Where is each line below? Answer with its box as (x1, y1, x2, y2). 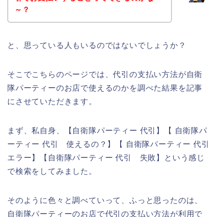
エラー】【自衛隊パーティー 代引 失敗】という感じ (7, 153, 205, 162)
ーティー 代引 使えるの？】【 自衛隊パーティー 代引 (7, 139, 210, 148)
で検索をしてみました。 (7, 167, 97, 175)
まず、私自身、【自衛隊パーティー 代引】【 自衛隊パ (7, 126, 207, 135)
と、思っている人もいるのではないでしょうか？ (7, 41, 186, 49)
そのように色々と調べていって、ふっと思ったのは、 (7, 196, 203, 204)
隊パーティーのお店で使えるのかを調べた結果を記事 (7, 83, 203, 92)
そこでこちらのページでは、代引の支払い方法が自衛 (7, 70, 203, 78)
